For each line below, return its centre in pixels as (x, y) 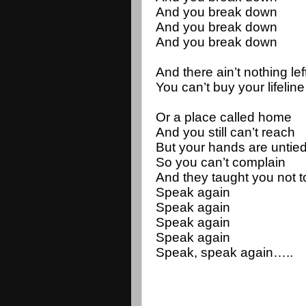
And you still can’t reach (225, 132)
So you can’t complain (221, 162)
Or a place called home (224, 117)
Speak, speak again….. (224, 252)
